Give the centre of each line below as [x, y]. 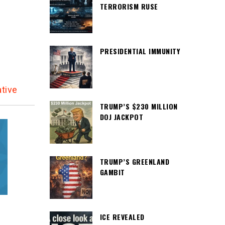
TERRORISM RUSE [129, 6]
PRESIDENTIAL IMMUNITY [140, 51]
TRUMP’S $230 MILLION [139, 106]
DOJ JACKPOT [121, 117]
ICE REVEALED [122, 217]
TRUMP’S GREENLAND [134, 161]
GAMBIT [112, 172]
